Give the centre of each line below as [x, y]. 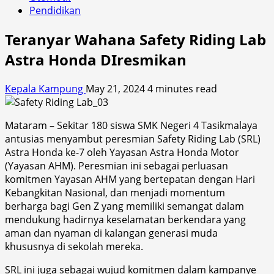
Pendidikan [55, 10]
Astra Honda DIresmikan [96, 59]
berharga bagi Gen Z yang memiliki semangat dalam [124, 206]
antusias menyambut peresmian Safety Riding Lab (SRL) [133, 139]
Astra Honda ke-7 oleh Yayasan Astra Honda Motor [122, 152]
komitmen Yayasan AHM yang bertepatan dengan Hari [130, 179]
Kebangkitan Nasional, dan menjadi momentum [115, 192]
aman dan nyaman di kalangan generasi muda [111, 233]
